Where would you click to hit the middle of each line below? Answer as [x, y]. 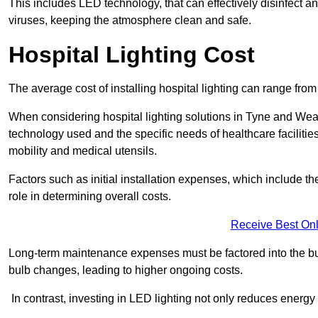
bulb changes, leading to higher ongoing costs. [126, 270]
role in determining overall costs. [90, 197]
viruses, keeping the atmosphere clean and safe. [130, 21]
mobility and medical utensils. [83, 151]
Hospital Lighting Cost [132, 55]
